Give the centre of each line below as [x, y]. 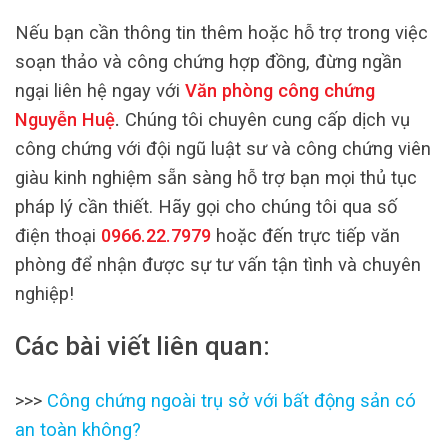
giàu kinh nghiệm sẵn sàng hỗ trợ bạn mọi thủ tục [216, 177]
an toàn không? [78, 429]
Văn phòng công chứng [280, 90]
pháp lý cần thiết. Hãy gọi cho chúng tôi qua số [206, 206]
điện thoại [58, 235]
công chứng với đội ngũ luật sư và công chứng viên [223, 148]
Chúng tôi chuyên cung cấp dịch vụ [265, 119]
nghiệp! [44, 293]
